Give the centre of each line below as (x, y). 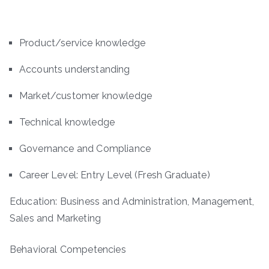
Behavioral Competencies (68, 250)
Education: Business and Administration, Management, (132, 202)
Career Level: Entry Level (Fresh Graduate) (115, 175)
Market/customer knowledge (86, 96)
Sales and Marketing (56, 219)
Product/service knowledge (82, 43)
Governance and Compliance (85, 149)
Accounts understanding (75, 70)
